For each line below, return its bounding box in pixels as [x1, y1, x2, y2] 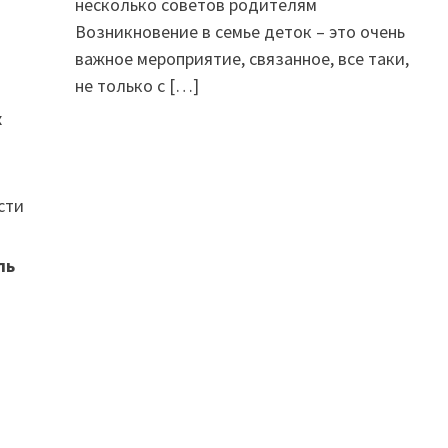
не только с [74, 74, 169, 97]
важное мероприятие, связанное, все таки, [74, 47, 409, 70]
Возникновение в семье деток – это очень [74, 20, 405, 43]
